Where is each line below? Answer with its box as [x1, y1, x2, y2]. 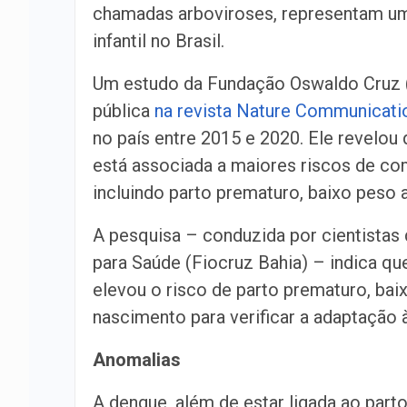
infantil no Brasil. [93, 30, 224, 52]
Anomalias [93, 349, 181, 371]
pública [93, 100, 154, 122]
